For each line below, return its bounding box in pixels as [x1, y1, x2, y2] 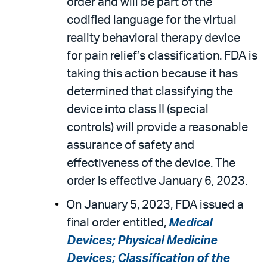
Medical [169, 217, 212, 229]
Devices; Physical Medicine [67, 235, 218, 247]
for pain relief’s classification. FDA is [67, 50, 257, 62]
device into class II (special [67, 104, 209, 116]
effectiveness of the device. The [67, 157, 235, 169]
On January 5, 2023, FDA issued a [66, 199, 244, 211]
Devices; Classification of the [67, 253, 230, 265]
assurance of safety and [67, 139, 194, 151]
